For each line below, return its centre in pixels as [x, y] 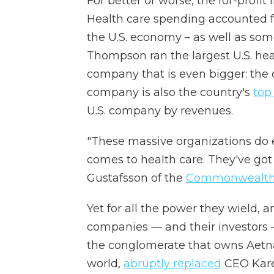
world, [105, 264]
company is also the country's [170, 92]
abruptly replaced [172, 264]
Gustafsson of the [136, 178]
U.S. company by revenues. [160, 111]
